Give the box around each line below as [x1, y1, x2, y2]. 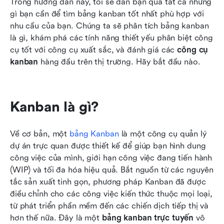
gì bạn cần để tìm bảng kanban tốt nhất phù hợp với [10, 8, 204, 18]
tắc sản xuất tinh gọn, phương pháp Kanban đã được [10, 176, 206, 186]
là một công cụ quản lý [118, 128, 207, 138]
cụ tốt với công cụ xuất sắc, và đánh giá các [10, 44, 177, 54]
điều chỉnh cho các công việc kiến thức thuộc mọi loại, [10, 188, 213, 198]
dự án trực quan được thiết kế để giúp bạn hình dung [10, 140, 206, 150]
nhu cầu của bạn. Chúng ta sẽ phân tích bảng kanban [10, 20, 209, 30]
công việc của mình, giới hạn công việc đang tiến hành [10, 152, 212, 162]
